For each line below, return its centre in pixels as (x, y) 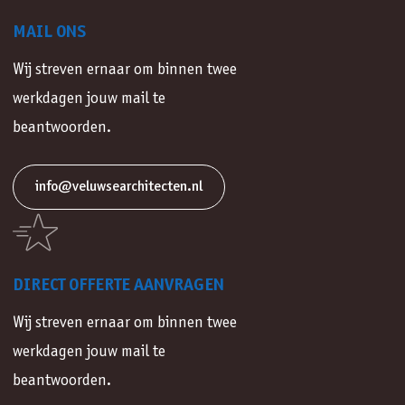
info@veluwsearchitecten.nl (119, 187)
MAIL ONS (49, 33)
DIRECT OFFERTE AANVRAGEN (118, 286)
